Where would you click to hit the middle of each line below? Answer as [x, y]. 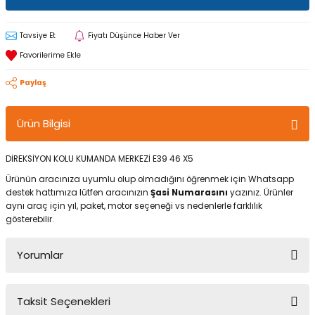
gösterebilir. [30, 219]
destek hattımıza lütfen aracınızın [78, 193]
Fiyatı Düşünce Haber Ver [134, 36]
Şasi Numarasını [190, 193]
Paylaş [33, 83]
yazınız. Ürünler [262, 193]
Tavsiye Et [38, 36]
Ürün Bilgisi [44, 123]
